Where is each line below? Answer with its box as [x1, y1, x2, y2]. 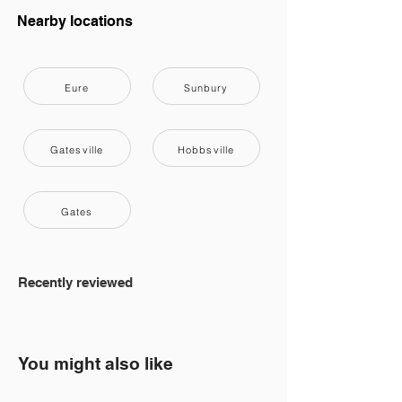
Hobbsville [178, 144, 234, 156]
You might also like [18, 354, 173, 373]
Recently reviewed [18, 275, 133, 290]
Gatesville [50, 144, 103, 156]
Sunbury [183, 82, 229, 94]
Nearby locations [17, 13, 133, 30]
